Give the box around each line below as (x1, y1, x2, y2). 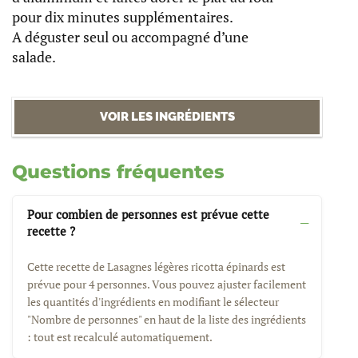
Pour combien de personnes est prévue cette (27, 206, 269, 223)
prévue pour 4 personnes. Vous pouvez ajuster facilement (27, 276, 306, 292)
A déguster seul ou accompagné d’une (12, 27, 249, 47)
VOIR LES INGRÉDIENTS (99, 109, 235, 124)
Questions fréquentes (12, 160, 225, 183)
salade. (12, 47, 56, 67)
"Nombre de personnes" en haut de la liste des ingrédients (27, 311, 306, 327)
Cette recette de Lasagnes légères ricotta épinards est (27, 258, 285, 274)
